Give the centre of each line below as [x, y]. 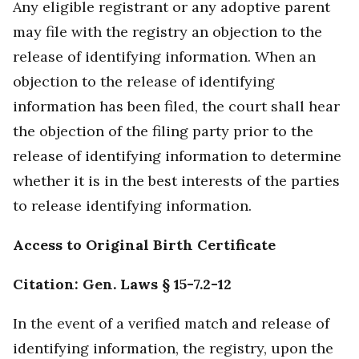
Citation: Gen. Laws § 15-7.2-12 [122, 284]
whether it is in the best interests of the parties [176, 181]
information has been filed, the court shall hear [176, 107]
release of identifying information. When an [164, 57]
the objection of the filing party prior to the [163, 131]
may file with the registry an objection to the [167, 32]
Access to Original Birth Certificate [144, 245]
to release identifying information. [132, 206]
